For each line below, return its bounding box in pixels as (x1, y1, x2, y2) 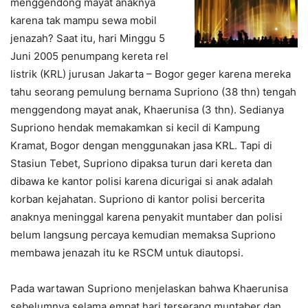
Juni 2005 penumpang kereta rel (10, 49, 168, 63)
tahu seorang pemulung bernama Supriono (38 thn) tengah (10, 85, 296, 99)
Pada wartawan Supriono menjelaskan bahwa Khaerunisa (10, 282, 288, 296)
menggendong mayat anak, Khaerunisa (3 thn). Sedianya (10, 103, 284, 117)
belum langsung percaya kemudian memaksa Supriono (10, 228, 276, 242)
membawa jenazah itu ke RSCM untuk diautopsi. (10, 246, 243, 260)
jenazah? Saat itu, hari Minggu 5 (10, 32, 165, 45)
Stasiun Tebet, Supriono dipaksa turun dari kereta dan (10, 157, 272, 170)
